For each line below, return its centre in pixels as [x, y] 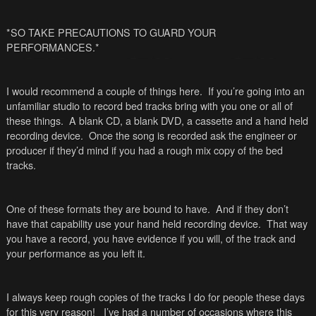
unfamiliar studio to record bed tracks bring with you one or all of [149, 105]
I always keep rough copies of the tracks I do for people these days [155, 296]
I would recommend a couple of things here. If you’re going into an [155, 90]
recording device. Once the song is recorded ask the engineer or [151, 135]
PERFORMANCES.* [53, 47]
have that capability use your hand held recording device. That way [157, 223]
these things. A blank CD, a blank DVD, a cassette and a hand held [157, 120]
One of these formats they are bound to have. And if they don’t [147, 208]
